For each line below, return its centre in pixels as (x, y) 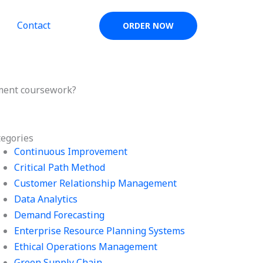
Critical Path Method (60, 167)
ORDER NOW (148, 26)
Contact (33, 25)
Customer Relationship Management (96, 183)
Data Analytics (46, 199)
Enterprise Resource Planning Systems (100, 231)
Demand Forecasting (60, 215)
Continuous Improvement (71, 151)
